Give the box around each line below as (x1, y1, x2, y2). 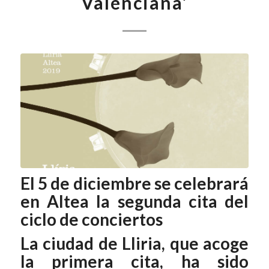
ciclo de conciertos (20, 209, 163, 230)
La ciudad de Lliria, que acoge (20, 233, 249, 254)
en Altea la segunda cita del (20, 191, 249, 212)
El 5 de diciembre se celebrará (20, 173, 249, 194)
